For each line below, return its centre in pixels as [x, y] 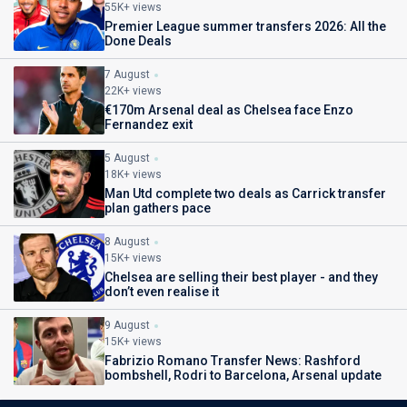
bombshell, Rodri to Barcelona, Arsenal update [243, 375]
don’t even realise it [162, 292]
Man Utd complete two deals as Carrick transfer [245, 194]
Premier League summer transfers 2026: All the [245, 26]
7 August [127, 74]
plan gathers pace [158, 208]
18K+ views [133, 174]
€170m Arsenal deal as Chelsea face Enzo [229, 110]
